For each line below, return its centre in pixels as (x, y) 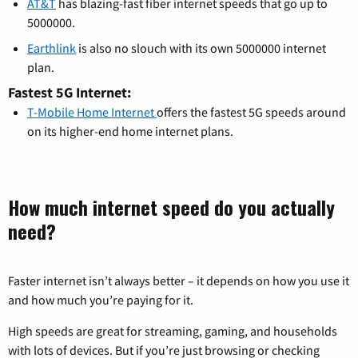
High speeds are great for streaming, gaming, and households (173, 331)
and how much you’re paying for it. (101, 300)
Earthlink (52, 48)
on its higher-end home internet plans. (130, 131)
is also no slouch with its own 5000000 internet (201, 48)
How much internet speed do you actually (171, 207)
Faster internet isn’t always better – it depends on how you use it (179, 281)
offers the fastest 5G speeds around (251, 112)
